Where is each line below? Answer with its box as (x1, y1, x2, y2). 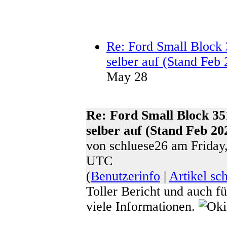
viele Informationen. (86, 199, 199, 214)
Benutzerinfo (91, 169, 160, 183)
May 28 (106, 69, 147, 84)
